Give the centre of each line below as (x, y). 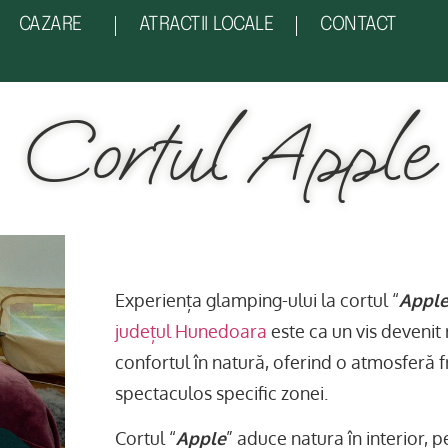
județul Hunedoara (190, 331)
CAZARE (50, 25)
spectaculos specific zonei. (221, 393)
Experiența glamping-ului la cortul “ (256, 300)
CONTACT (358, 25)
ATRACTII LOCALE (206, 25)
